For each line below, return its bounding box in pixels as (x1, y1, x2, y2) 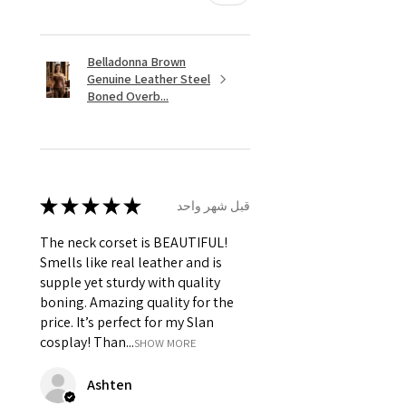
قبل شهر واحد (177, 197, 250, 214)
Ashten (87, 375, 132, 395)
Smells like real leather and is (40, 253, 222, 273)
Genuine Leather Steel (87, 71, 210, 88)
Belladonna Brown (87, 53, 186, 71)
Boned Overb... (87, 88, 169, 105)
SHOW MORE (134, 335, 197, 352)
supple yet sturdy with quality (40, 273, 220, 293)
